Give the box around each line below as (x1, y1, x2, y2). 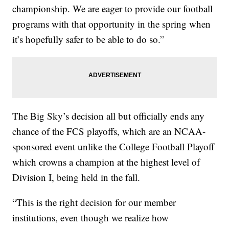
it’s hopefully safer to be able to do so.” (12, 33, 165, 46)
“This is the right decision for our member (12, 196, 176, 209)
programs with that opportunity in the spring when (12, 17, 211, 31)
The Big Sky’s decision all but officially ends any (12, 109, 205, 123)
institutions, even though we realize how (12, 211, 169, 224)
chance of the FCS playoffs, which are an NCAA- (12, 125, 206, 138)
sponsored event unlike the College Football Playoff (12, 140, 215, 153)
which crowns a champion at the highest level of (12, 155, 200, 169)
